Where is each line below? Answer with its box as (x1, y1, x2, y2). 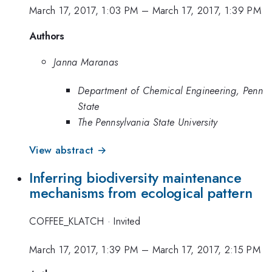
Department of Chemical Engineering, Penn (78, 83, 263, 98)
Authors (29, 28, 64, 43)
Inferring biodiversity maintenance (29, 167, 242, 188)
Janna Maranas (53, 55, 118, 70)
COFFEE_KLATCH (29, 214, 107, 229)
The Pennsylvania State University (78, 114, 218, 129)
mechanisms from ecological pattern (29, 182, 253, 203)
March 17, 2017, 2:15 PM (152, 242, 261, 257)
